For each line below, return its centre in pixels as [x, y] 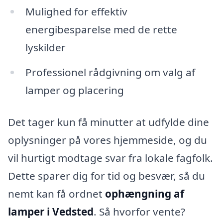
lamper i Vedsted [51, 211]
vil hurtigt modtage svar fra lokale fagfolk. [111, 158]
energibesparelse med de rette [101, 30]
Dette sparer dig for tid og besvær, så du [107, 175]
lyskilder [45, 48]
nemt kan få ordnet [56, 193]
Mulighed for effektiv [76, 12]
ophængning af [145, 193]
